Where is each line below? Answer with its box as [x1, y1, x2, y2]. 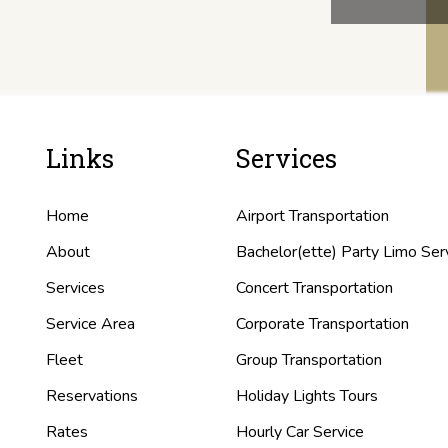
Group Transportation [236, 349, 382, 371]
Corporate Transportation [236, 313, 409, 335]
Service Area [46, 313, 135, 335]
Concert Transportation [236, 277, 393, 299]
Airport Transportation [236, 205, 389, 227]
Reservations [46, 385, 138, 407]
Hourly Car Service [236, 421, 364, 443]
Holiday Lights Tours [236, 385, 378, 407]
